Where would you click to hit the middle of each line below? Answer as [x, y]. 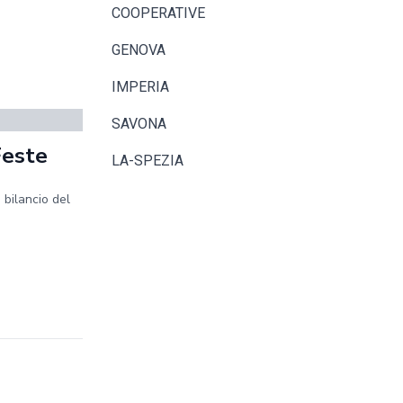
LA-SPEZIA [148, 161]
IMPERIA [140, 87]
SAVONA [139, 124]
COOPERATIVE [158, 13]
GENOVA [139, 50]
